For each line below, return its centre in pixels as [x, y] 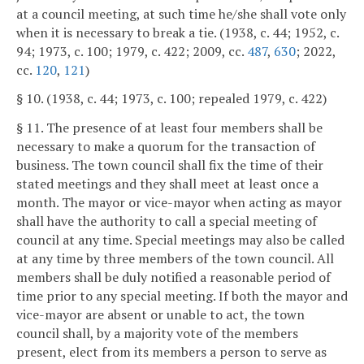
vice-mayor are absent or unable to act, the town [160, 315]
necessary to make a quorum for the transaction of [166, 147]
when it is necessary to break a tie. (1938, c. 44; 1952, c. [178, 32]
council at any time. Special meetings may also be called [180, 240]
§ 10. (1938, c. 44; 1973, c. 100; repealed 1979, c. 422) [171, 99]
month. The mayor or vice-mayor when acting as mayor [179, 203]
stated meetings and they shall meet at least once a [167, 184]
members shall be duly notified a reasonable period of [173, 277]
